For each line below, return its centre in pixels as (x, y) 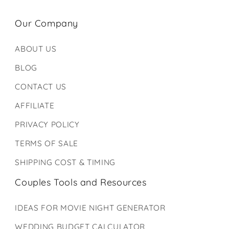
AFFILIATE (35, 106)
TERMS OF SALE (47, 144)
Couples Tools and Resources (81, 182)
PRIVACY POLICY (47, 125)
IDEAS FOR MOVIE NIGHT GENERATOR (90, 208)
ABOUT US (36, 49)
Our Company (47, 24)
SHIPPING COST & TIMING (65, 163)
